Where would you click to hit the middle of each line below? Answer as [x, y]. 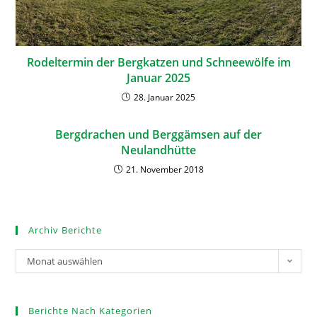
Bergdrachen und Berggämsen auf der [158, 134]
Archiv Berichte [65, 230]
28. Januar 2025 [165, 97]
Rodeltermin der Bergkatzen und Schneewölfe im [158, 62]
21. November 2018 [165, 169]
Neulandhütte [158, 150]
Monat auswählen [65, 261]
